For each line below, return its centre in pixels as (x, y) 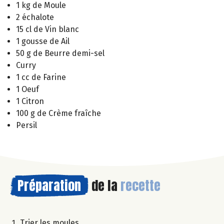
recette (140, 186)
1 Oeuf (27, 89)
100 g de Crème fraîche (58, 113)
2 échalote (35, 17)
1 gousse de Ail (43, 41)
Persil (26, 125)
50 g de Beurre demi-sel (60, 53)
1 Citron (30, 101)
